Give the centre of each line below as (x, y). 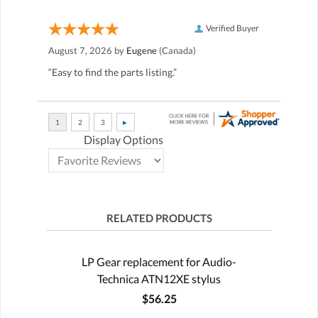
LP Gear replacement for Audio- (159, 261)
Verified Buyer (232, 28)
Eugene (142, 50)
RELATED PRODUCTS (159, 218)
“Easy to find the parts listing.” (113, 72)
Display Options (124, 139)
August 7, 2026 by (87, 50)
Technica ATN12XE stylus (159, 278)
